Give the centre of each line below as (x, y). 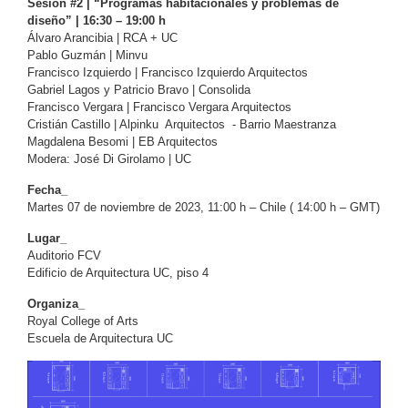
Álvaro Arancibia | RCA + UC (102, 37)
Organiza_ (56, 303)
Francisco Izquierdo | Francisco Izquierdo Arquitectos (168, 72)
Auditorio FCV (64, 255)
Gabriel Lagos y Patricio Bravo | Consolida (139, 89)
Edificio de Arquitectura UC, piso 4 (118, 272)
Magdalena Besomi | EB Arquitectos (122, 141)
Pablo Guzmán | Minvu (87, 55)
